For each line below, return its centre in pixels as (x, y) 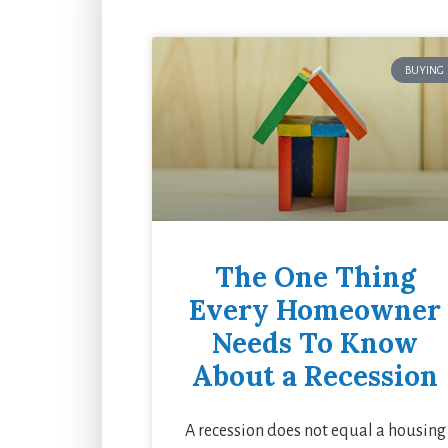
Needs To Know (315, 342)
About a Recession (315, 375)
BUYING (425, 70)
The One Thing (315, 276)
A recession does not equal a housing (315, 430)
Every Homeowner (315, 309)
